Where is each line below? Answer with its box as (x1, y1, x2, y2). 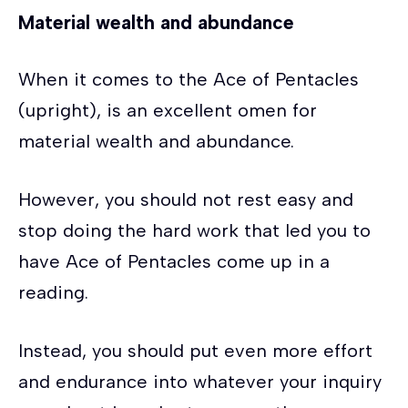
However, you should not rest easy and (18, 188, 353, 210)
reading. (18, 280, 88, 303)
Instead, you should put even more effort (18, 339, 372, 362)
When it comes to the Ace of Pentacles (18, 67, 359, 90)
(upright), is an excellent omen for (18, 98, 317, 121)
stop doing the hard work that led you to (18, 219, 371, 241)
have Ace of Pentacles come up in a (18, 250, 330, 272)
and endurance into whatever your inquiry (18, 370, 382, 393)
